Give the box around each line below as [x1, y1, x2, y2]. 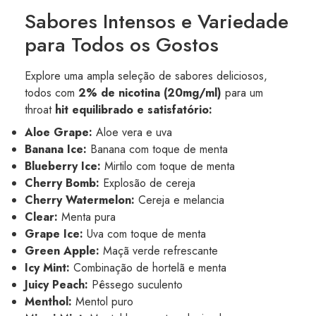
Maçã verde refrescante [99, 243, 218, 259]
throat [25, 102, 55, 118]
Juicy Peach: [25, 276, 88, 293]
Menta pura [58, 209, 116, 225]
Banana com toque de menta [87, 141, 228, 157]
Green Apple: [25, 243, 99, 259]
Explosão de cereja [99, 175, 195, 191]
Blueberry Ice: [25, 158, 101, 174]
